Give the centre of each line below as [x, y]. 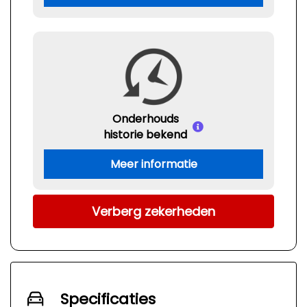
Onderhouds [145, 119]
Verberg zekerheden [153, 212]
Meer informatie [153, 164]
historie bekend [145, 135]
